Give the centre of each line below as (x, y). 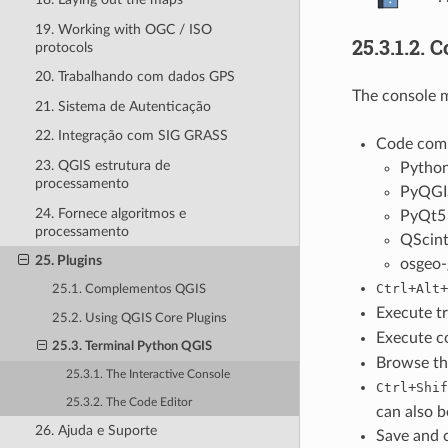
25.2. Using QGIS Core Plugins (140, 318)
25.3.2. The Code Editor (129, 402)
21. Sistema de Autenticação (122, 106)
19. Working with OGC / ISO (123, 29)
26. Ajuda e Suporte (95, 431)
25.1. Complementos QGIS (129, 290)
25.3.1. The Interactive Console (148, 375)
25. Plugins (68, 261)
